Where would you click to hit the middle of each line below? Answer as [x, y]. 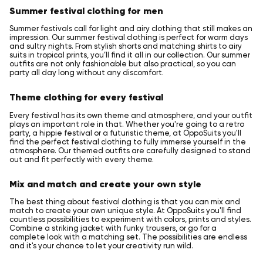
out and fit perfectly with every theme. [82, 159]
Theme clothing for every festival [86, 97]
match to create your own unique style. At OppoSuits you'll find [125, 210]
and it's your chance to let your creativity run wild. [101, 245]
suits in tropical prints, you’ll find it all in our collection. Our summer [130, 55]
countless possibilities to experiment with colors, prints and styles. [130, 219]
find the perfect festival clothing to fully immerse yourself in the [128, 141]
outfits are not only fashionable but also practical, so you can [123, 64]
